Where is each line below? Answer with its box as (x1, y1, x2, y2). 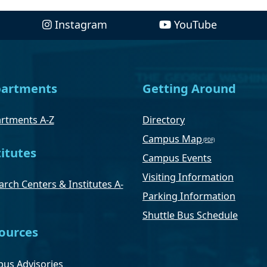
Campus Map (142, 132, 202, 146)
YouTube (173, 17, 217, 32)
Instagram (55, 17, 108, 32)
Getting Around (142, 79, 236, 97)
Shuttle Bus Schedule (142, 209, 238, 222)
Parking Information (142, 190, 235, 203)
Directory (142, 113, 185, 127)
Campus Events (142, 151, 212, 165)
